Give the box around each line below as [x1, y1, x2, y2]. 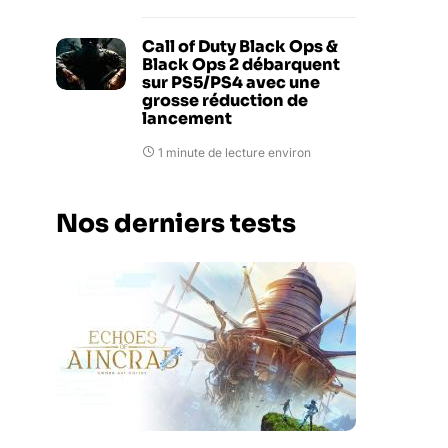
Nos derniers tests [56, 208, 296, 239]
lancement [142, 108, 232, 129]
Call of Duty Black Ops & [142, 36, 338, 57]
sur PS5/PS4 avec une [142, 72, 320, 93]
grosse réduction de [142, 90, 308, 111]
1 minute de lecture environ [158, 145, 311, 160]
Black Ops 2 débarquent [142, 54, 340, 75]
